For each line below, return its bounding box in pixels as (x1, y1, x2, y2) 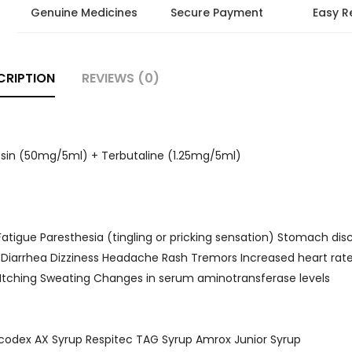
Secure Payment (170, 5, 263, 20)
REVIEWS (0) (82, 69, 159, 87)
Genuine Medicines (30, 5, 137, 20)
